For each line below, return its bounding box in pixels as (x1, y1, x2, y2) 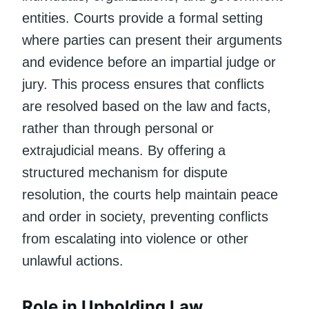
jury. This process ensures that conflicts (22, 76, 264, 92)
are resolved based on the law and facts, (22, 98, 271, 114)
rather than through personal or (22, 120, 214, 136)
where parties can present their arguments (22, 32, 282, 48)
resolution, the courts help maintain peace (22, 186, 278, 202)
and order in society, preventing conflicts (22, 208, 268, 224)
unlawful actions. (22, 252, 123, 268)
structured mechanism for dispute (22, 164, 228, 180)
